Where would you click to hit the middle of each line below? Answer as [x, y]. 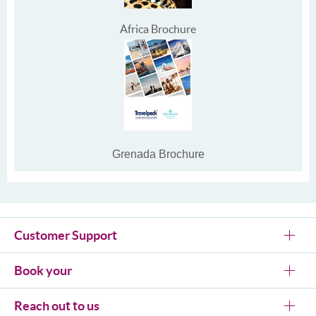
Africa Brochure [158, 29]
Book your [43, 271]
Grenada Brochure [158, 154]
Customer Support [66, 235]
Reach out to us [57, 306]
